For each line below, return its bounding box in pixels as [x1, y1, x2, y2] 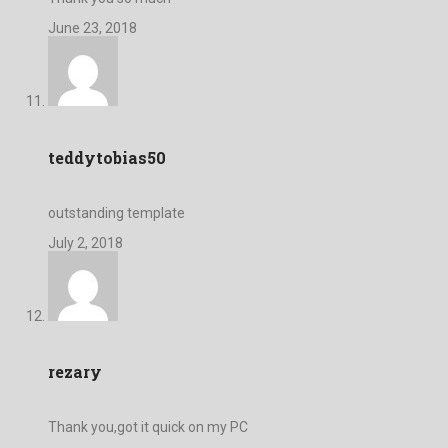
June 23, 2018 [48, 20, 137, 37]
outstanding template [48, 204, 185, 221]
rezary [48, 361, 102, 383]
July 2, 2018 [48, 234, 123, 251]
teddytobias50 [48, 146, 166, 168]
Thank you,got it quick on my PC [48, 419, 248, 436]
